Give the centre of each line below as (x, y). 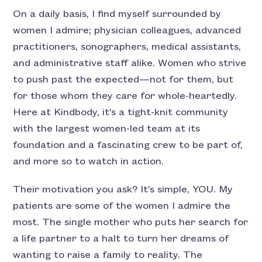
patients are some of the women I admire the (122, 206)
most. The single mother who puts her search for (131, 222)
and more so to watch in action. (89, 161)
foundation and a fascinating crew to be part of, (128, 145)
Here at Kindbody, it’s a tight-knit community (121, 112)
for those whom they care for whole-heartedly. (125, 96)
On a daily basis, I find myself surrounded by (117, 14)
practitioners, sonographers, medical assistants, (127, 46)
